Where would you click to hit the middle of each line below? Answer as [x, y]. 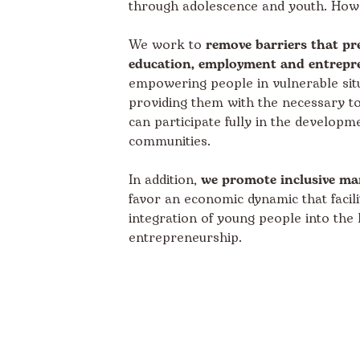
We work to [167, 45]
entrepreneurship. [185, 238]
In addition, [165, 180]
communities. [170, 142]
